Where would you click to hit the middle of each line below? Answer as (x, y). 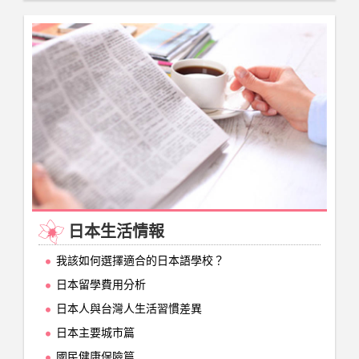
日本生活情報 (116, 232)
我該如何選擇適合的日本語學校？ (140, 261)
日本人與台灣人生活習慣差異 (129, 309)
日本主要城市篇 (95, 333)
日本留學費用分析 (101, 285)
